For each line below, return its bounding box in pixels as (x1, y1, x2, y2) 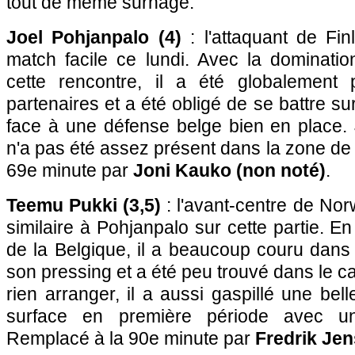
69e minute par (6, 160, 133, 181)
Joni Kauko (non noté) (133, 160, 326, 181)
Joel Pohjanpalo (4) (6, 27, 181, 48)
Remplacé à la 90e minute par (6, 328, 255, 349)
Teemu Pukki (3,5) (6, 195, 162, 216)
